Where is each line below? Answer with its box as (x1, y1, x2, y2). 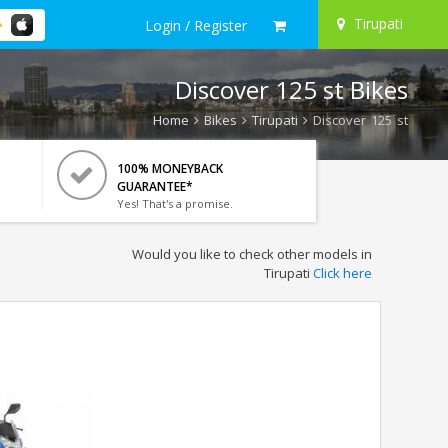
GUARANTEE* (116, 178, 193, 195)
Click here (312, 264, 372, 282)
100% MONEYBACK (116, 160, 223, 177)
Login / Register (145, 15, 247, 35)
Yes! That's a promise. (116, 196, 233, 211)
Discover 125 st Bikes (175, 73, 408, 106)
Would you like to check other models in (131, 245, 372, 263)
